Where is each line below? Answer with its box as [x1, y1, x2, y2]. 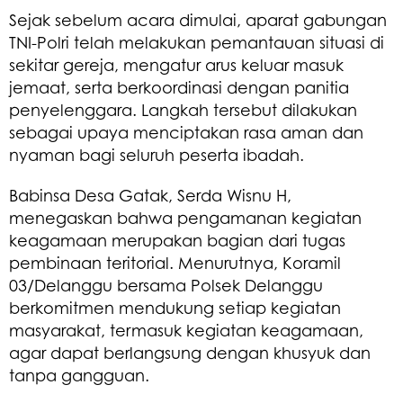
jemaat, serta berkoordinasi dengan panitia [9, 76, 349, 97]
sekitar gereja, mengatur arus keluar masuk [9, 54, 344, 75]
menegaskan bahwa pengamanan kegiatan [9, 207, 362, 228]
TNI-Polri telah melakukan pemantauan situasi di [9, 31, 384, 52]
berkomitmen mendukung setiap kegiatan [9, 297, 341, 318]
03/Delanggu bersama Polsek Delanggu [9, 274, 323, 295]
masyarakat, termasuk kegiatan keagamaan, [9, 319, 363, 340]
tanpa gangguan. [9, 364, 149, 385]
